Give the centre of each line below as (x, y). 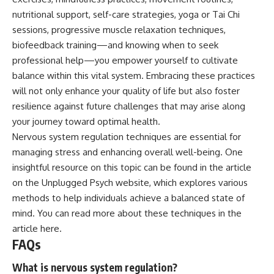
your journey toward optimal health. (86, 121)
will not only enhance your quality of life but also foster (126, 91)
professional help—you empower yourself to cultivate (125, 60)
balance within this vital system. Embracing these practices (134, 75)
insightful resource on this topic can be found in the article (132, 167)
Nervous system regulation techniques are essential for (127, 136)
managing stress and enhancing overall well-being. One (128, 152)
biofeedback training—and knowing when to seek (115, 45)
